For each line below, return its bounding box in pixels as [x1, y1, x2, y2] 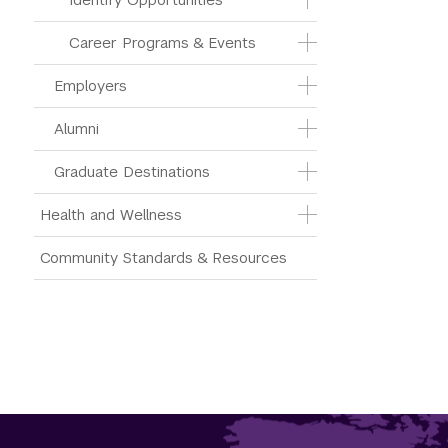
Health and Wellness [40, 205, 182, 224]
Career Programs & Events [69, 33, 256, 52]
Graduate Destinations [54, 162, 210, 181]
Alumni [54, 119, 99, 138]
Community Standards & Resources [40, 248, 287, 267]
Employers [54, 76, 127, 95]
